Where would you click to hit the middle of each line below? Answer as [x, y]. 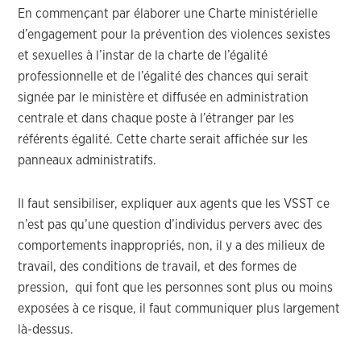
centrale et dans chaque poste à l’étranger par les [156, 118]
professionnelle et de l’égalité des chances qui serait [164, 77]
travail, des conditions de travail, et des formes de [158, 267]
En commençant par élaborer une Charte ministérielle [168, 14]
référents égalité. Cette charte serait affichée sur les [163, 139]
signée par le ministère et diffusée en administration [164, 98]
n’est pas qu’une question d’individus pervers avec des [170, 225]
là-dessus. [46, 330]
